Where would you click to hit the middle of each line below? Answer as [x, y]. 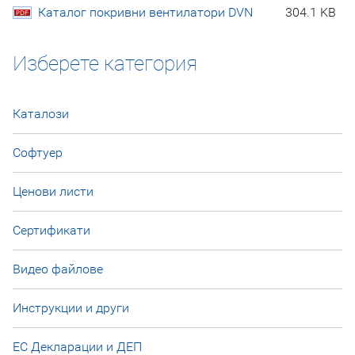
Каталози [41, 113]
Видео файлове [58, 269]
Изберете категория [105, 63]
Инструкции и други [71, 307]
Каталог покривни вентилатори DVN [145, 12]
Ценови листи [53, 191]
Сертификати [52, 230]
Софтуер [38, 152]
